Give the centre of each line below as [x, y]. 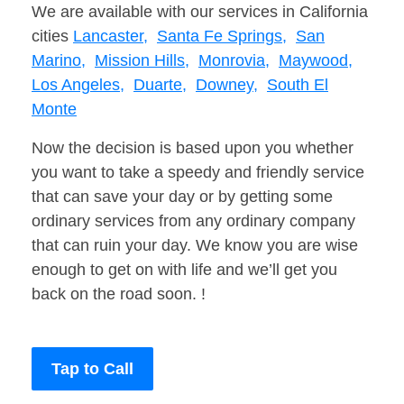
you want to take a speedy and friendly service [198, 173]
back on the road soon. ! [119, 294]
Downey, [227, 85]
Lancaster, [110, 37]
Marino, [59, 61]
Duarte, [160, 85]
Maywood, [316, 61]
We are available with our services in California [200, 12]
